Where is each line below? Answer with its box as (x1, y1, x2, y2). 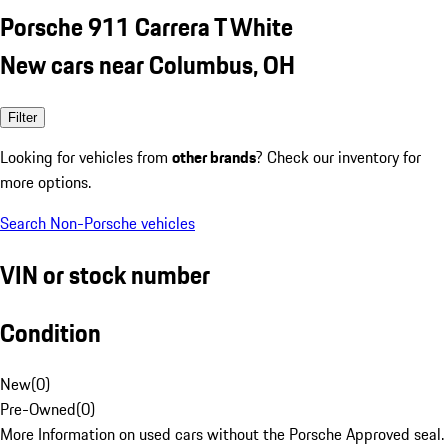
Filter (8, 109, 37, 125)
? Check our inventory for (256, 144, 421, 169)
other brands (172, 144, 256, 169)
